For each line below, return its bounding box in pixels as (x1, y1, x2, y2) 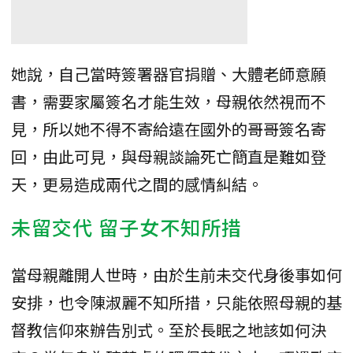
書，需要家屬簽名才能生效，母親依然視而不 (11, 89, 326, 113)
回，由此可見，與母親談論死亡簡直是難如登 (11, 144, 326, 168)
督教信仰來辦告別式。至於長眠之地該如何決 (11, 318, 326, 341)
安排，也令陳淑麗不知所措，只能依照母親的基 (11, 290, 342, 314)
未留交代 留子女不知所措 (11, 212, 242, 241)
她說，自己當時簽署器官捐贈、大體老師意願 (11, 61, 326, 85)
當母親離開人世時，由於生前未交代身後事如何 (11, 262, 342, 286)
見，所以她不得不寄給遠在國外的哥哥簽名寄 (11, 117, 326, 140)
